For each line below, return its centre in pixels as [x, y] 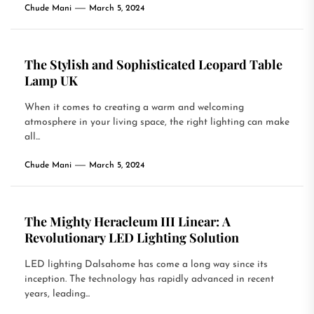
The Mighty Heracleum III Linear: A [128, 221]
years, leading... [57, 294]
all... [32, 137]
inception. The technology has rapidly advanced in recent [149, 279]
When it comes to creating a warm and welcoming [134, 108]
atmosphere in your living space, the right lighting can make [157, 122]
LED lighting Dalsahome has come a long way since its [146, 265]
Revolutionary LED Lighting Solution [132, 238]
